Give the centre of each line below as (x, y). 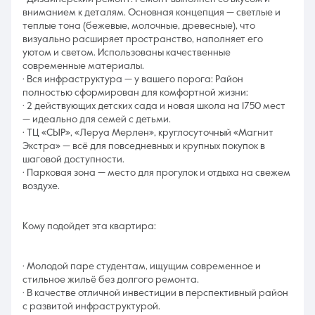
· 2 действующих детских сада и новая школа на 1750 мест (154, 106)
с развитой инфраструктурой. (91, 307)
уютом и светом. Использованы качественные (127, 53)
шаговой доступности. (73, 160)
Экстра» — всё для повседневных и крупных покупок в (144, 146)
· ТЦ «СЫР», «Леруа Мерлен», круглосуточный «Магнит (148, 133)
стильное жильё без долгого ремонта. (111, 280)
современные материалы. (83, 66)
